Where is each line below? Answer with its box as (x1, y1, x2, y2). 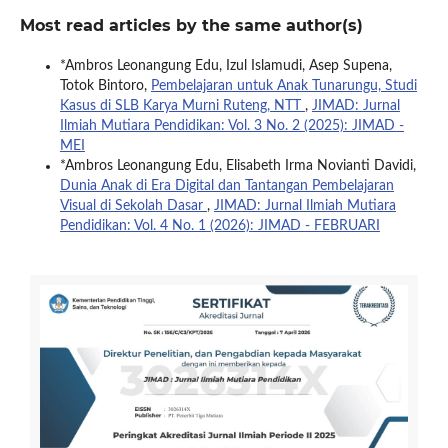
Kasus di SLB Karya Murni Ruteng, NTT (59, 99, 305, 114)
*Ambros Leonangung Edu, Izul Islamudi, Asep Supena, (59, 59, 392, 74)
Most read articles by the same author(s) (19, 16, 363, 36)
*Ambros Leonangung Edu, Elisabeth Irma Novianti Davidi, (59, 159, 416, 174)
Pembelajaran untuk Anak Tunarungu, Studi (150, 79, 417, 94)
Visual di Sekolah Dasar (59, 199, 207, 214)
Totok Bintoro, (59, 79, 151, 94)
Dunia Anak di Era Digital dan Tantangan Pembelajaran (59, 179, 394, 194)
